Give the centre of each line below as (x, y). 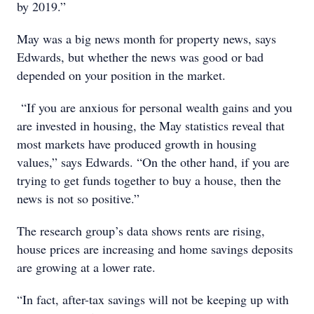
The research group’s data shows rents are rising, (141, 231)
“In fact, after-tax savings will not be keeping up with (153, 299)
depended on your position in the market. (121, 75)
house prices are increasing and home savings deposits (155, 249)
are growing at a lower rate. (86, 267)
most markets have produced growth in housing (137, 144)
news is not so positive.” (78, 198)
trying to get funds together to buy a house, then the (149, 180)
